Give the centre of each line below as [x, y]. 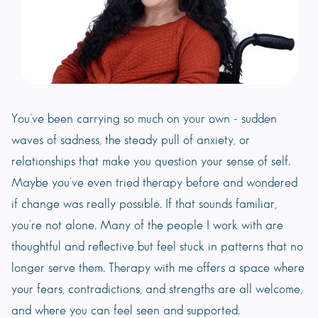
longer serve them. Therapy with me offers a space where [158, 268]
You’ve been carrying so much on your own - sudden [144, 119]
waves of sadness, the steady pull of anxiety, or [131, 141]
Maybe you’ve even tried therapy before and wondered [154, 183]
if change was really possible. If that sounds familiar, [144, 204]
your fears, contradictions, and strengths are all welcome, [157, 290]
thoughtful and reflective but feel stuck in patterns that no [157, 247]
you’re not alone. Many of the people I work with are [147, 226]
